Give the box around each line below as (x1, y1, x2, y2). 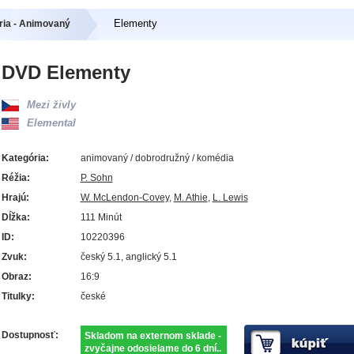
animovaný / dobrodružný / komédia (80, 152, 234, 164)
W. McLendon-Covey (80, 191, 169, 203)
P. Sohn (80, 171, 113, 183)
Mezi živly (26, 98, 76, 111)
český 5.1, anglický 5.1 (80, 250, 177, 262)
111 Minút (80, 211, 122, 223)
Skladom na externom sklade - (84, 330, 221, 341)
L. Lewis (212, 191, 248, 203)
